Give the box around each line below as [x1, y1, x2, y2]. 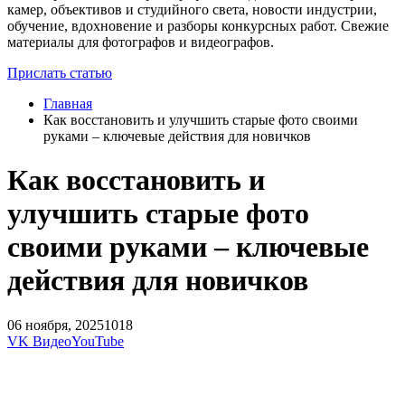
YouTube [71, 333, 124, 349]
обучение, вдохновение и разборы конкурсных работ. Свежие [7, 17, 389, 33]
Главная [43, 95, 92, 111]
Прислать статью [7, 64, 112, 80]
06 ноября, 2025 [7, 316, 104, 333]
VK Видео [7, 333, 71, 349]
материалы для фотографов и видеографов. [7, 33, 274, 50]
